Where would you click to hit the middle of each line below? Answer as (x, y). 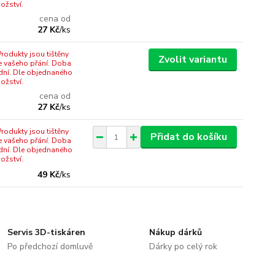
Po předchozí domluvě (50, 246)
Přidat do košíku (188, 137)
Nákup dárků (175, 232)
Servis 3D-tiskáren (47, 232)
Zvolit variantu (192, 60)
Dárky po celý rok (183, 246)
